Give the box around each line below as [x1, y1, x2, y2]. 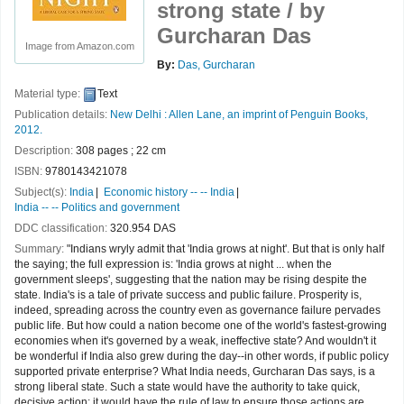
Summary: [14, 243, 67, 256]
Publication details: [14, 108, 110, 122]
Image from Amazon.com [24, 40, 134, 51]
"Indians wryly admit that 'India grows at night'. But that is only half [67, 243, 384, 256]
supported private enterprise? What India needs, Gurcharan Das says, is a [14, 365, 375, 379]
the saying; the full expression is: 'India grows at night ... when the [14, 258, 332, 271]
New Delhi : [110, 108, 167, 122]
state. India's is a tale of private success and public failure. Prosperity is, [14, 289, 362, 302]
